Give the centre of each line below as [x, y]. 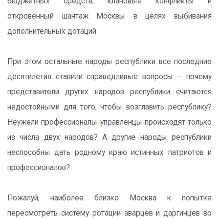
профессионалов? [39, 168]
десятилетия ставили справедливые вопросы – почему [109, 77]
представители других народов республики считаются [109, 92]
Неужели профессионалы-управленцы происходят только [109, 122]
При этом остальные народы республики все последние [109, 62]
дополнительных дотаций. [53, 31]
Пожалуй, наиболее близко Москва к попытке [109, 198]
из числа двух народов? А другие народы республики [109, 137]
